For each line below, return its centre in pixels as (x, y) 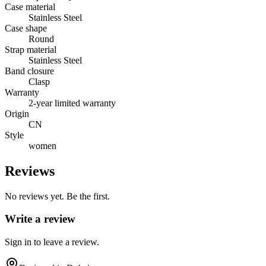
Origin (17, 113)
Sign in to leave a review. (52, 242)
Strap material (31, 49)
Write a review (40, 219)
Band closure (29, 71)
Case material (30, 7)
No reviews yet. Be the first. (57, 196)
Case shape (26, 28)
